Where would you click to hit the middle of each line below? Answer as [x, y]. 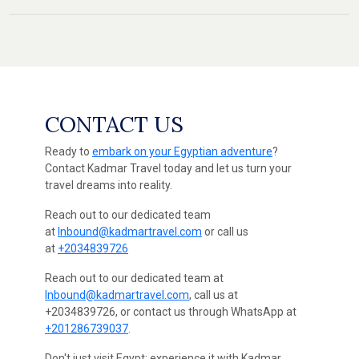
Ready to [69, 152]
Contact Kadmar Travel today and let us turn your [168, 169]
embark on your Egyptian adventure [182, 152]
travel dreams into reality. [109, 186]
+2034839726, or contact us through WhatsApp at [171, 312]
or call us [225, 232]
